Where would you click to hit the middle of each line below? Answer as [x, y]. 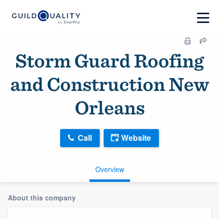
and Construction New [109, 84]
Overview [109, 169]
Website [136, 138]
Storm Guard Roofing [109, 61]
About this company [42, 197]
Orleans [109, 108]
